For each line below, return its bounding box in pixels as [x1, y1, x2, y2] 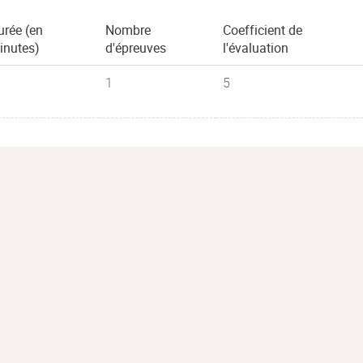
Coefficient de [223, 21, 302, 39]
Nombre [105, 21, 151, 39]
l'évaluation [223, 39, 288, 57]
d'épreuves [105, 39, 166, 57]
